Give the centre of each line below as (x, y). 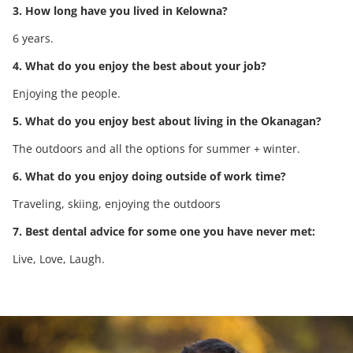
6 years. (33, 38)
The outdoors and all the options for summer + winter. (156, 148)
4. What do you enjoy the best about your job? (139, 65)
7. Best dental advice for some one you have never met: (164, 231)
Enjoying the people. (67, 93)
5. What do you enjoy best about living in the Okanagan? (167, 121)
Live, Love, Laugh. (59, 258)
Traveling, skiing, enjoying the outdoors (117, 203)
